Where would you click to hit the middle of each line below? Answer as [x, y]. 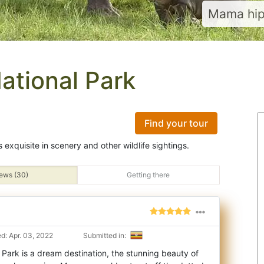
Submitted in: [105, 235]
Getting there [148, 175]
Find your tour [176, 123]
